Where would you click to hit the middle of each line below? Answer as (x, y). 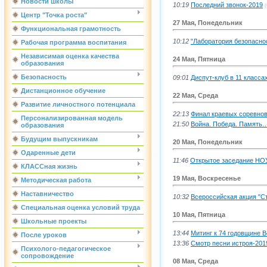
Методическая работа (56, 180)
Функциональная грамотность (71, 29)
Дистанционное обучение (63, 91)
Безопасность (44, 77)
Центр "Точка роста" (54, 15)
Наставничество (47, 194)
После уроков (44, 235)
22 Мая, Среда (195, 95)
